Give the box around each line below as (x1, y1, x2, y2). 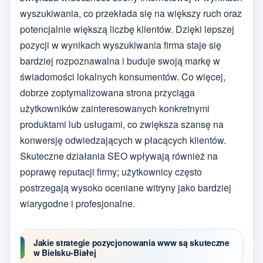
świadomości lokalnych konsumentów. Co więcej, (20, 69, 225, 83)
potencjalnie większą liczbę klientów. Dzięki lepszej (20, 22, 234, 36)
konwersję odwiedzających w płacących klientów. (20, 133, 226, 147)
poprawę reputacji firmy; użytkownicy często (20, 164, 202, 178)
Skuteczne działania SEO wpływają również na (20, 149, 218, 163)
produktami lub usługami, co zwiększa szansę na (20, 117, 224, 131)
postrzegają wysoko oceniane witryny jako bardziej (20, 180, 231, 194)
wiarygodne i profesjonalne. (20, 196, 135, 210)
